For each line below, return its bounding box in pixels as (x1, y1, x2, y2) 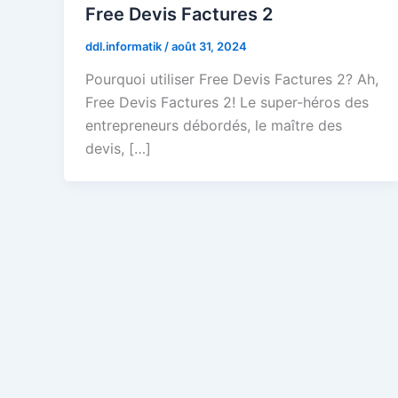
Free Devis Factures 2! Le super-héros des (85, 93, 369, 112)
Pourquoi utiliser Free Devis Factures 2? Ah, (85, 70, 378, 89)
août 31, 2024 (171, 38, 247, 53)
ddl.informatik (85, 38, 164, 53)
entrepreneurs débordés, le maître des (85, 116, 342, 135)
